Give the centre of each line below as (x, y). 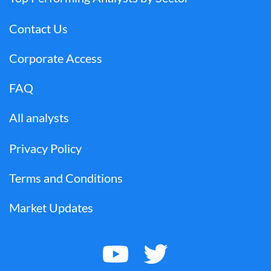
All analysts (39, 117)
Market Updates (51, 207)
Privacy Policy (45, 148)
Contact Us (38, 28)
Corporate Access (56, 58)
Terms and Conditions (66, 178)
